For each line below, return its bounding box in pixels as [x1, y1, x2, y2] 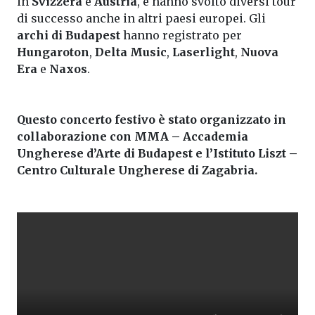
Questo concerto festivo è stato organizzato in [17, 112, 286, 127]
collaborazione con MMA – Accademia [17, 129, 248, 143]
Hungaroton [17, 45, 89, 59]
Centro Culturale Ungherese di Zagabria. [17, 163, 257, 177]
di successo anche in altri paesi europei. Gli [17, 11, 266, 25]
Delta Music [95, 45, 167, 59]
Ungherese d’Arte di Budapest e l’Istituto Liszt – [17, 146, 297, 160]
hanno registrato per [120, 28, 242, 42]
